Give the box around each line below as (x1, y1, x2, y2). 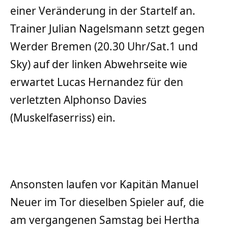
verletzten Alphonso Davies (10, 92, 147, 107)
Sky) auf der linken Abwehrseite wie (10, 56, 187, 71)
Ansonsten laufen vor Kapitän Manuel (10, 177, 198, 192)
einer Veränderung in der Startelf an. (10, 3, 195, 18)
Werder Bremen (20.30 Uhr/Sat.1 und (10, 39, 198, 53)
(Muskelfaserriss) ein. (10, 110, 116, 125)
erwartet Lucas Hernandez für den (10, 74, 183, 89)
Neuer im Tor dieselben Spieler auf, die (10, 195, 204, 210)
